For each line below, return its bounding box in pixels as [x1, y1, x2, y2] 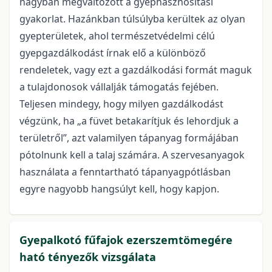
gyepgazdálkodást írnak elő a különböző [19, 46, 206, 60]
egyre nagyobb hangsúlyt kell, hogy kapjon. [19, 182, 219, 196]
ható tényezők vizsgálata [19, 250, 156, 265]
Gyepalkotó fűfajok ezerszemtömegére [19, 233, 233, 248]
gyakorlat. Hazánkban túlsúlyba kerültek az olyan [19, 12, 245, 26]
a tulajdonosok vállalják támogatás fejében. [19, 80, 219, 94]
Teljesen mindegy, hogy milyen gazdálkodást [19, 97, 223, 111]
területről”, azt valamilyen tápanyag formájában [19, 131, 239, 145]
